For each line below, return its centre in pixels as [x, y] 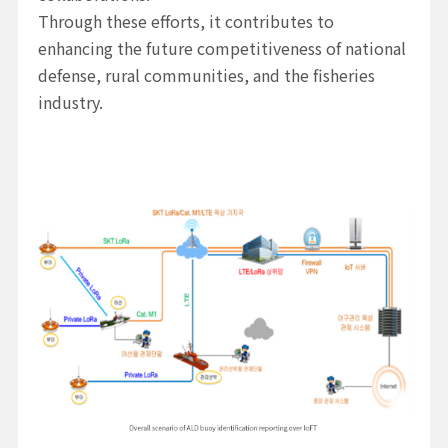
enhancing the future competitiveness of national [221, 48]
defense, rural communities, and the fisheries [206, 75]
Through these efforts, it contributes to [185, 21]
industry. [70, 102]
